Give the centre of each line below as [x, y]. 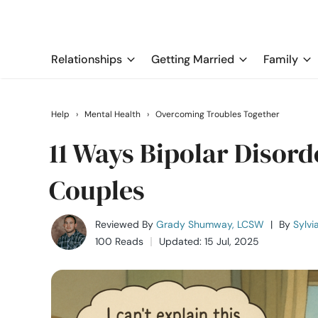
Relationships [87, 59]
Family [281, 59]
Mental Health [113, 114]
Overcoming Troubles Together [218, 114]
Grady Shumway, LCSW [210, 224]
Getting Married [193, 59]
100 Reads [119, 241]
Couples [97, 190]
